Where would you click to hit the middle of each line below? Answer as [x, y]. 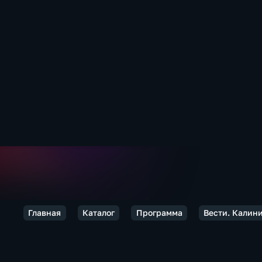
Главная [45, 213]
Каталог [98, 213]
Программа [159, 213]
